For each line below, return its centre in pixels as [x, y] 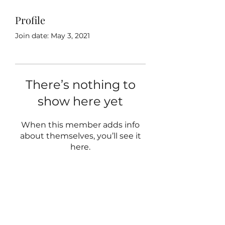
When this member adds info [80, 125]
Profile [30, 20]
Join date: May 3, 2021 [52, 36]
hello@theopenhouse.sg [80, 195]
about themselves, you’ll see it [80, 136]
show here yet [80, 101]
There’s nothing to [80, 85]
